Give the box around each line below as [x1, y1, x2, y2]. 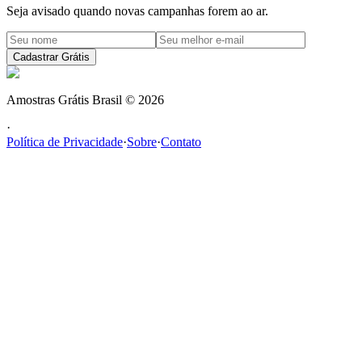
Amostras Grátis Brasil [6, 93, 122, 107]
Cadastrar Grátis [13, 51, 90, 64]
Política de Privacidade [6, 135, 123, 149]
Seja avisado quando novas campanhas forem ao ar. [6, 4, 268, 19]
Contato [161, 135, 201, 149]
